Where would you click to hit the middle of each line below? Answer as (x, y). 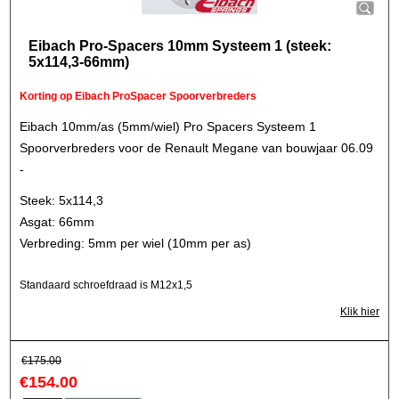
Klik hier (360, 312)
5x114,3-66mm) (79, 62)
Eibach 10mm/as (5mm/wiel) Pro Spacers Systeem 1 (168, 126)
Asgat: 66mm (57, 221)
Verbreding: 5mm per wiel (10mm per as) (135, 243)
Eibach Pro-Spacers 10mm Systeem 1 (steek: (180, 46)
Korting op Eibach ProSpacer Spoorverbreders (138, 96)
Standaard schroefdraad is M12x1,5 (106, 285)
